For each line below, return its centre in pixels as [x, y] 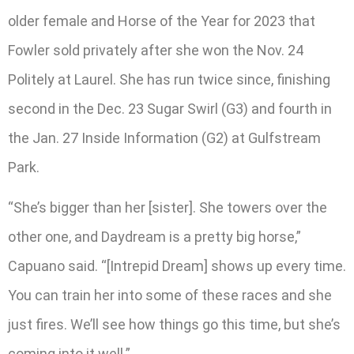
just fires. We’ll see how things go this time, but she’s [174, 325]
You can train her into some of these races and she [170, 296]
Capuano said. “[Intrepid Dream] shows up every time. [177, 266]
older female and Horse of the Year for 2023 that [162, 21]
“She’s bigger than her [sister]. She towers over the [168, 208]
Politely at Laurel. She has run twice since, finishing [169, 80]
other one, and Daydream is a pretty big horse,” [154, 237]
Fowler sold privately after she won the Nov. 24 [156, 51]
